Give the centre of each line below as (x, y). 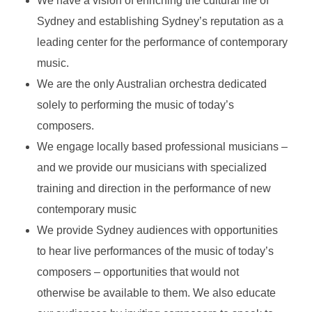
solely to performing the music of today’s (135, 104)
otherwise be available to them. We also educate (156, 292)
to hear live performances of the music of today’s (155, 251)
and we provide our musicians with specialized (151, 167)
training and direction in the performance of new (154, 188)
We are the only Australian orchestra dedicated (151, 84)
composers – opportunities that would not (138, 272)
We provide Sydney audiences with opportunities (157, 230)
